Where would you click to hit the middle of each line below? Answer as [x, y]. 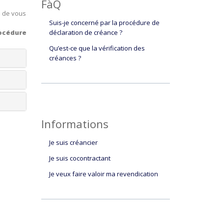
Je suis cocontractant [80, 158]
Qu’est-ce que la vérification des [97, 48]
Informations [75, 124]
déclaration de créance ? [85, 32]
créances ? [65, 58]
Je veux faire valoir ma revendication [103, 174]
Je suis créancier [73, 142]
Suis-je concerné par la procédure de [104, 23]
